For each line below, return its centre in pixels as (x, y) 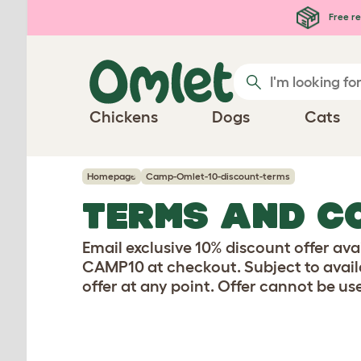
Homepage (112, 176)
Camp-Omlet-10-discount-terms (218, 176)
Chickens (124, 117)
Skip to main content (93, 15)
